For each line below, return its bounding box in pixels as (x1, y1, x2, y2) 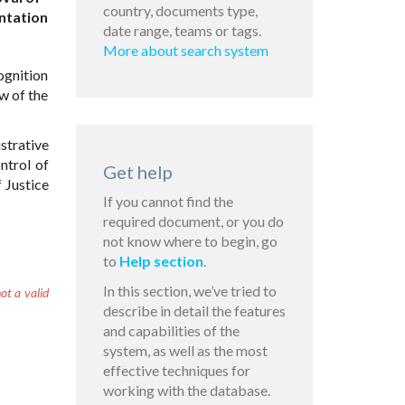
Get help (102, 161, 173, 184)
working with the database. (102, 381, 270, 400)
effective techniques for (102, 362, 250, 380)
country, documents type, (102, 2, 258, 20)
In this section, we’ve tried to (102, 282, 277, 300)
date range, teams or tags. (102, 22, 261, 40)
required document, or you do (102, 212, 284, 231)
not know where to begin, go (102, 232, 278, 250)
